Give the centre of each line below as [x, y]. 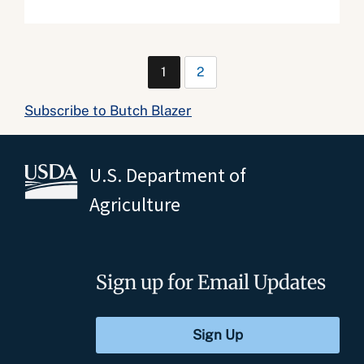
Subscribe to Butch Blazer [108, 110]
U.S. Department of [168, 175]
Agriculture [135, 204]
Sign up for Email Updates [211, 282]
